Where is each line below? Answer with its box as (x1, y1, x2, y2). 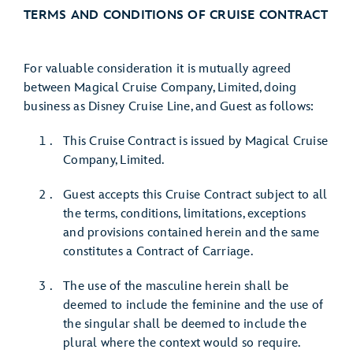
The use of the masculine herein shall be (63, 279, 288, 294)
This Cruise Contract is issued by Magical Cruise (63, 134, 328, 149)
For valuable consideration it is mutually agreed (24, 61, 291, 76)
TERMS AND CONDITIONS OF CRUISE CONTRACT (24, 8, 328, 23)
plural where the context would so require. (63, 336, 301, 351)
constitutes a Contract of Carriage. (63, 244, 253, 259)
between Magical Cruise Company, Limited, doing (24, 80, 297, 95)
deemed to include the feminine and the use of (63, 298, 324, 313)
